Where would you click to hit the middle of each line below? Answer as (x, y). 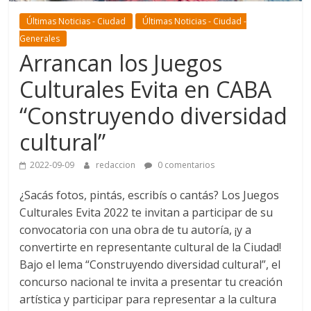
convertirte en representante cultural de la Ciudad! (151, 247)
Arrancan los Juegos (121, 62)
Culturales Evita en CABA (146, 89)
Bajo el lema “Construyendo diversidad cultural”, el (150, 264)
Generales (40, 38)
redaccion (117, 165)
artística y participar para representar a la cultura (148, 299)
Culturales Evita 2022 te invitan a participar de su (146, 212)
